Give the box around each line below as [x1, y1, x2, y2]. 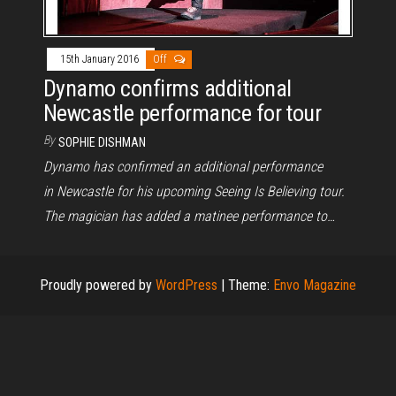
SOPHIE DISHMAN [58, 134, 146, 149]
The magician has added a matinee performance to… [43, 207, 335, 225]
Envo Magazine [273, 276, 356, 293]
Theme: [228, 276, 273, 293]
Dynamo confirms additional [43, 74, 292, 102]
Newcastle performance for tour [43, 99, 322, 126]
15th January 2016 [60, 52, 141, 65]
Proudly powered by [40, 276, 156, 293]
